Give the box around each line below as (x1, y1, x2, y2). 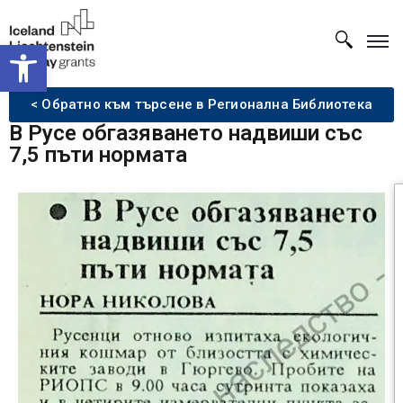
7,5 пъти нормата (9, 142, 187, 168)
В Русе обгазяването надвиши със (9, 121, 363, 147)
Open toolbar (8, 36, 170, 70)
